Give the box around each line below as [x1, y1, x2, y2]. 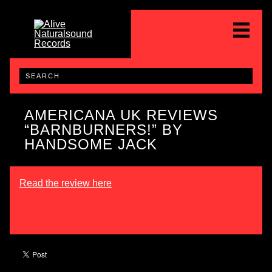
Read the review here [19, 178, 112, 188]
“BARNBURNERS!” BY [24, 121, 183, 138]
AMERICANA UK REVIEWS [24, 107, 218, 123]
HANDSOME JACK [24, 136, 157, 152]
